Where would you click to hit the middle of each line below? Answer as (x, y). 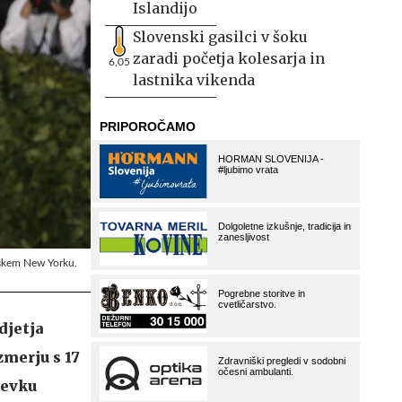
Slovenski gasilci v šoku (220, 37)
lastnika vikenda (194, 80)
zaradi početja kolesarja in (229, 58)
